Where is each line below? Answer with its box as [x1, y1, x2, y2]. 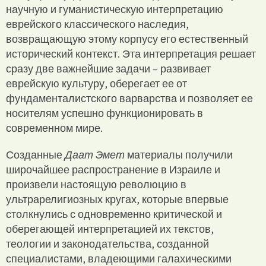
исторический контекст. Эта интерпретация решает [6, 46, 256, 61]
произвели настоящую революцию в [6, 177, 186, 191]
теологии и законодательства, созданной [6, 236, 209, 251]
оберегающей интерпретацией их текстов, [6, 221, 214, 236]
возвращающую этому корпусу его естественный [6, 31, 248, 46]
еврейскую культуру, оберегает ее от [6, 76, 187, 90]
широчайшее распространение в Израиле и [6, 162, 220, 176]
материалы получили [127, 147, 233, 161]
